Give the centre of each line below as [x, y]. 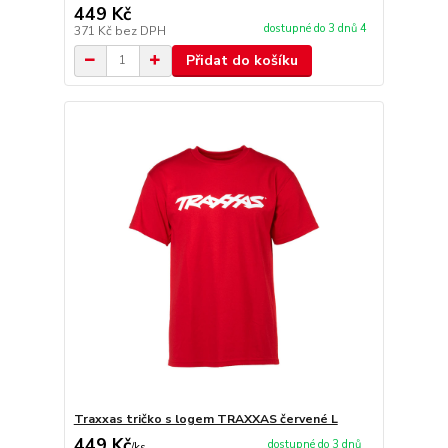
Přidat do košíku [241, 60]
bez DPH [140, 30]
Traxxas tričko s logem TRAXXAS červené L [205, 419]
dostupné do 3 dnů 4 [316, 28]
